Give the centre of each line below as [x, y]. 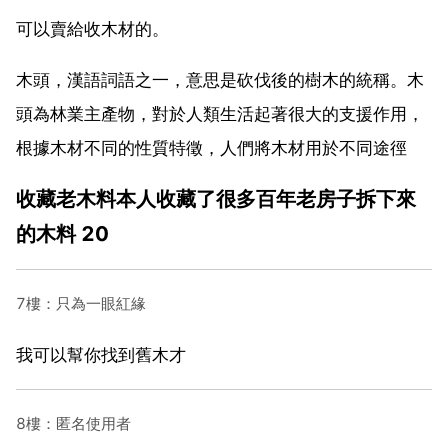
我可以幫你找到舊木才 [101, 354]
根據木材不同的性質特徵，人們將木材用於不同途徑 [211, 147]
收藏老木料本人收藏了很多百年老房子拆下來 [216, 198]
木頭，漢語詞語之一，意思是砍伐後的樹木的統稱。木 [220, 79]
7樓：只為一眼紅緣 [81, 303]
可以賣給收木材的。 [92, 28]
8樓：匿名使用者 [73, 423]
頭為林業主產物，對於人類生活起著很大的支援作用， [220, 113]
